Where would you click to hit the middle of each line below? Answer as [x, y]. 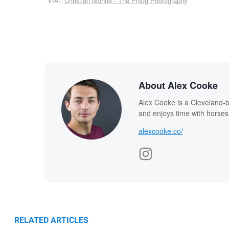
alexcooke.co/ [161, 131]
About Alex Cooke [178, 85]
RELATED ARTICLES [51, 220]
